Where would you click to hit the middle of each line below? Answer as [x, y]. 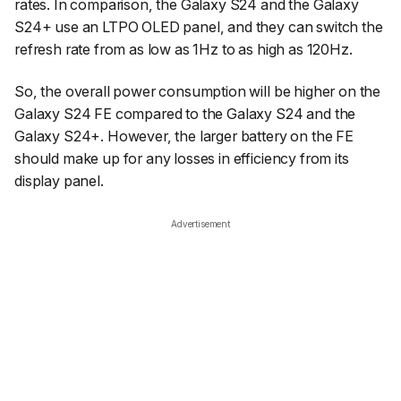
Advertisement [200, 223]
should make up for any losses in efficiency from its [182, 159]
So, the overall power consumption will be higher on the [198, 92]
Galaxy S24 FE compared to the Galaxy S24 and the [185, 114]
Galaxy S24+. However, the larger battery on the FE [184, 137]
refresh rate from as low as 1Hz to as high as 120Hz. [183, 49]
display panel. [59, 181]
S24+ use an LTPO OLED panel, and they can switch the [199, 26]
